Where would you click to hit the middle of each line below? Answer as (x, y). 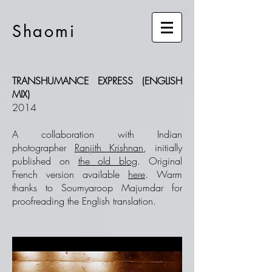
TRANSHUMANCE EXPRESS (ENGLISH (97, 81)
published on (45, 161)
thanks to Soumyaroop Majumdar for (97, 188)
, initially (163, 148)
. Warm (164, 174)
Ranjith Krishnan (109, 148)
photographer (43, 148)
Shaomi (44, 31)
